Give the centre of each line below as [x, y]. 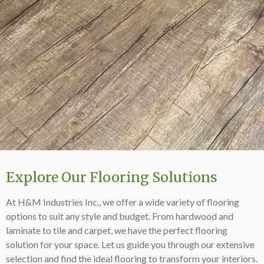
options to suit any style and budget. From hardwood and [120, 216]
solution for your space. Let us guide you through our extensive [130, 245]
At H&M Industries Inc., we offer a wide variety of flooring [123, 202]
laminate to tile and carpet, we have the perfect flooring [117, 230]
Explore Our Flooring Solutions [112, 177]
